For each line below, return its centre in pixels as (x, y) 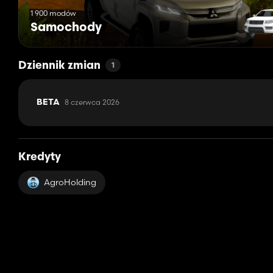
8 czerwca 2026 (92, 102)
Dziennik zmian (59, 66)
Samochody (66, 28)
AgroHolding (70, 183)
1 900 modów (53, 13)
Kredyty (40, 158)
